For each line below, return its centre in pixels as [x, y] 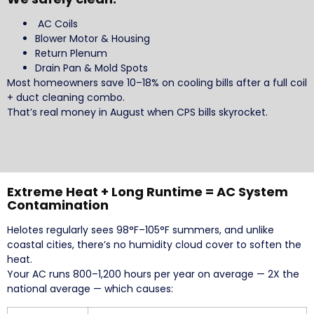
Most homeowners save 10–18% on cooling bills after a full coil [157, 82]
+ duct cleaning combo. [66, 97]
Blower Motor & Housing [93, 38]
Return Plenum [71, 53]
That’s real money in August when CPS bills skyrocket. [137, 112]
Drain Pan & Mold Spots [91, 68]
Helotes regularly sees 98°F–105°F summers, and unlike [141, 230]
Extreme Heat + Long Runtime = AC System [148, 191]
